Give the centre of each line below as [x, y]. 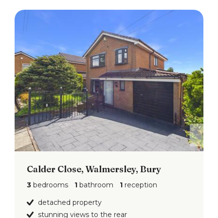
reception [140, 185]
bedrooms [50, 185]
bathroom [95, 185]
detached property [70, 202]
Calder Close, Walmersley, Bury [94, 169]
